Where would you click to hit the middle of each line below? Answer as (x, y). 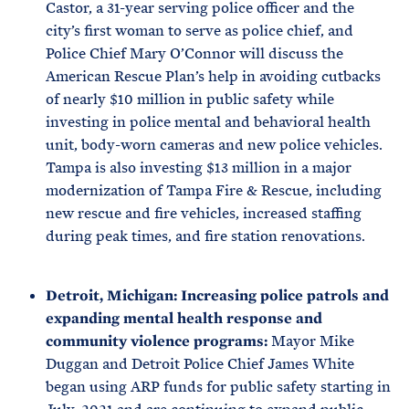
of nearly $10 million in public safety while (190, 99)
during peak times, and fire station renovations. (207, 236)
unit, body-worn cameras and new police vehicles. (214, 145)
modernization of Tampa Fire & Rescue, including (214, 190)
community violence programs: (158, 341)
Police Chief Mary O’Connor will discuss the (194, 53)
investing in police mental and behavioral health (208, 122)
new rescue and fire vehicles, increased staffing (204, 213)
